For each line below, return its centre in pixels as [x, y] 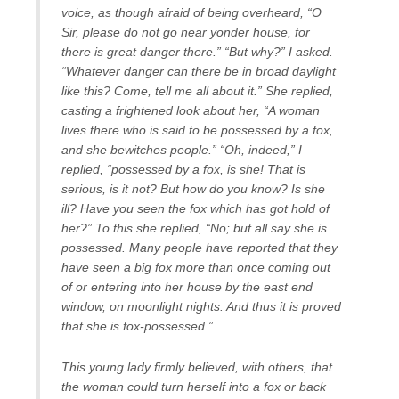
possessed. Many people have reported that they [199, 247]
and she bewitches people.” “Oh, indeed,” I [182, 149]
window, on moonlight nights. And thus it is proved [201, 306]
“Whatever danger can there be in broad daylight [199, 71]
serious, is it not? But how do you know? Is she [193, 188]
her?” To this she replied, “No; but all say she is [194, 228]
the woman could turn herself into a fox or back [194, 386]
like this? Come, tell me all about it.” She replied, [197, 90]
